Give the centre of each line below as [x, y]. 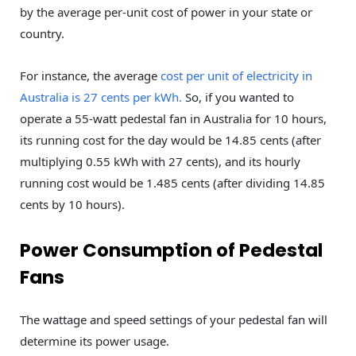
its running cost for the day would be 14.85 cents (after [170, 139]
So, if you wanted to [238, 97]
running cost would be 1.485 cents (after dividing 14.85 [172, 182]
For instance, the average [90, 75]
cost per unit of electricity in [236, 75]
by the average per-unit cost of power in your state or [166, 12]
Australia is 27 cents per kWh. [101, 97]
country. [42, 33]
